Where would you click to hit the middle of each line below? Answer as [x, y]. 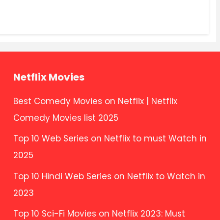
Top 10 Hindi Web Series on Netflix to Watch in [109, 176]
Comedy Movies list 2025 [66, 118]
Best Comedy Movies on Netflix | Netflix [95, 101]
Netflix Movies [49, 77]
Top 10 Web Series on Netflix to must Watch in [110, 139]
